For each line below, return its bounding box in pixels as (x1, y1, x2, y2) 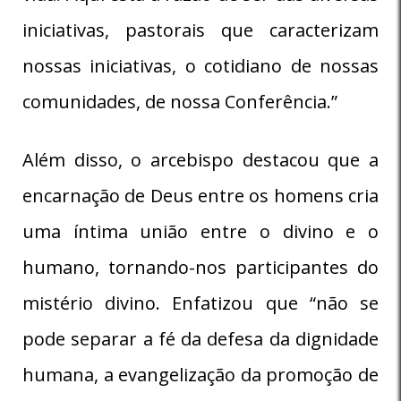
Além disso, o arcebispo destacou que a (22, 147, 379, 172)
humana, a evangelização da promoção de (22, 362, 379, 387)
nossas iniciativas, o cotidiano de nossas (22, 53, 379, 78)
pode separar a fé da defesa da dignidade (22, 326, 379, 351)
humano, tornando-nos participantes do (22, 254, 379, 279)
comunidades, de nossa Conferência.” (22, 89, 337, 114)
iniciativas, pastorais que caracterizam (22, 17, 379, 42)
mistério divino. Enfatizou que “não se (22, 290, 379, 315)
